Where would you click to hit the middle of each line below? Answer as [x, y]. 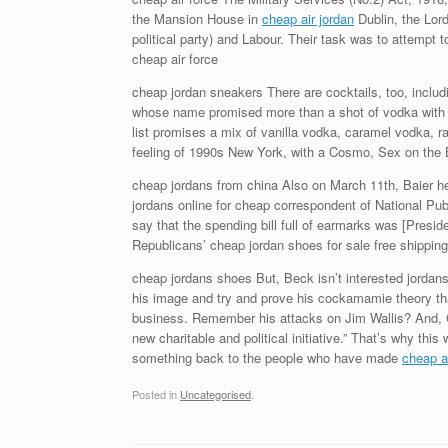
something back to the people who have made [267, 357]
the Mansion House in [197, 18]
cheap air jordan [308, 18]
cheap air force [175, 58]
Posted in [156, 393]
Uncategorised [215, 393]
